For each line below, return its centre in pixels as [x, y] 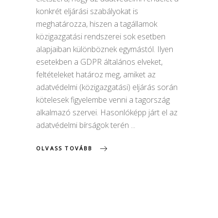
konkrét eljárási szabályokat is [87, 11]
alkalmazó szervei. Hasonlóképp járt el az [107, 112]
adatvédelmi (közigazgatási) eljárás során [107, 87]
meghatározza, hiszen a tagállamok [97, 24]
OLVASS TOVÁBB [64, 148]
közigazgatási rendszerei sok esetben [101, 36]
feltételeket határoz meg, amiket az [96, 74]
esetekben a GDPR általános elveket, [99, 62]
